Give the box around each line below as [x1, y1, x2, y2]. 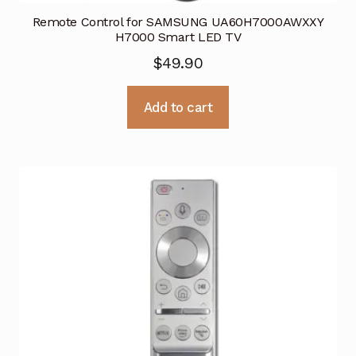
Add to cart [143, 99, 213, 115]
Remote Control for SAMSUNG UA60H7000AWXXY [32, 14, 324, 29]
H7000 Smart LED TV [114, 29, 242, 44]
